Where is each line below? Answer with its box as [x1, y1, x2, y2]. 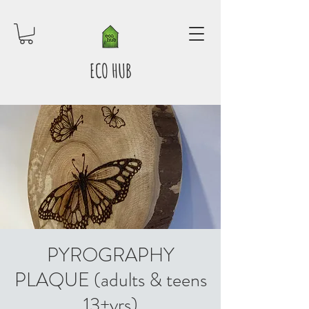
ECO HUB [89, 59, 132, 83]
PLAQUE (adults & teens [14, 266, 207, 295]
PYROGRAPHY [46, 241, 175, 270]
